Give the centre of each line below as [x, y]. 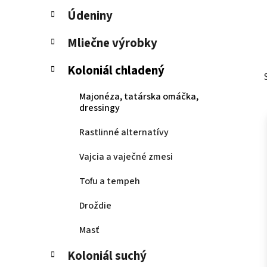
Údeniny [90, 16]
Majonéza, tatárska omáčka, [139, 97]
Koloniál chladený [116, 71]
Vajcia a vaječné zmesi [126, 157]
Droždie [95, 206]
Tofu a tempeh [110, 181]
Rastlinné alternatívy [124, 133]
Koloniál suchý [107, 256]
